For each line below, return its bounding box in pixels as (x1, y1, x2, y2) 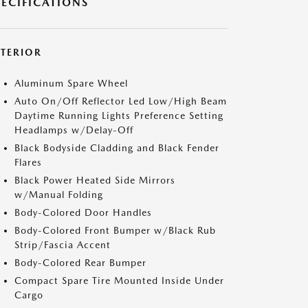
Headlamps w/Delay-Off (14, 124, 133, 135)
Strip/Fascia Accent (14, 239, 111, 250)
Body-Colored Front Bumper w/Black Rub (14, 225, 216, 236)
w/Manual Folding (14, 189, 103, 200)
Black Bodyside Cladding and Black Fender (14, 142, 219, 153)
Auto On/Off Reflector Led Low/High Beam (14, 96, 227, 107)
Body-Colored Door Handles (14, 207, 152, 218)
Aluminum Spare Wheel (14, 78, 128, 89)
